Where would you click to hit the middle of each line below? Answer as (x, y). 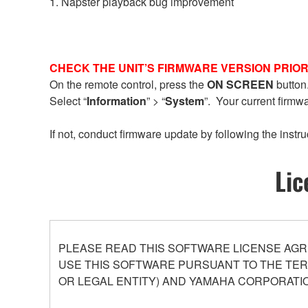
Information (117, 100)
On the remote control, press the (128, 84)
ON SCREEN (240, 84)
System (185, 100)
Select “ (68, 100)
